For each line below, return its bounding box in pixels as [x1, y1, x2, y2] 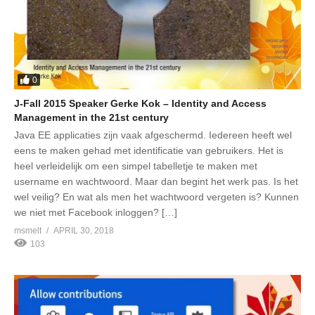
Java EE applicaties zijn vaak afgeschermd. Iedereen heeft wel [14, 129, 292, 141]
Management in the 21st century [14, 112, 169, 124]
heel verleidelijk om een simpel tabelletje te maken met [14, 160, 257, 172]
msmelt [14, 226, 41, 236]
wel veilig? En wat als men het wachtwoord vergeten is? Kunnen [14, 191, 299, 203]
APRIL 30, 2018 [53, 226, 114, 236]
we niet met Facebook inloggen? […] [14, 207, 177, 219]
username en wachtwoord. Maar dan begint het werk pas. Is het [14, 176, 298, 188]
